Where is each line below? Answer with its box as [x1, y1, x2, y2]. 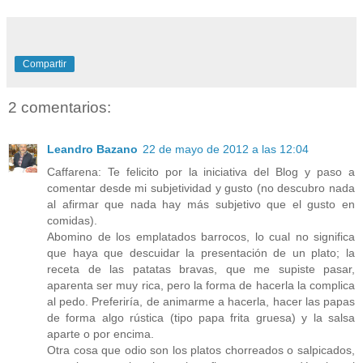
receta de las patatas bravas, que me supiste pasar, [47, 263, 355, 276]
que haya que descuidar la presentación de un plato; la [47, 246, 355, 260]
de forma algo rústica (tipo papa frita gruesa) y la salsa [47, 311, 355, 325]
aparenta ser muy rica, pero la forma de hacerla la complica [47, 279, 355, 293]
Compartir [23, 58, 66, 70]
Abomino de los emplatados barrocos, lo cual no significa [47, 230, 355, 244]
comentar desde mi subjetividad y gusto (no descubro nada [47, 181, 355, 195]
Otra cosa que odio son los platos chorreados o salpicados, [47, 344, 355, 357]
